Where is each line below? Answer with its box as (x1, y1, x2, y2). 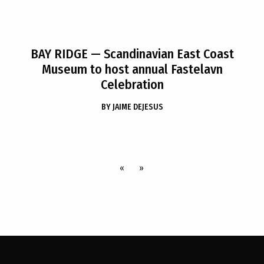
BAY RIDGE (30, 46, 88, 62)
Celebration (100, 77, 164, 93)
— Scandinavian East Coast (87, 46, 234, 62)
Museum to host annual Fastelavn (41, 61, 223, 77)
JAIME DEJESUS (112, 102, 163, 112)
